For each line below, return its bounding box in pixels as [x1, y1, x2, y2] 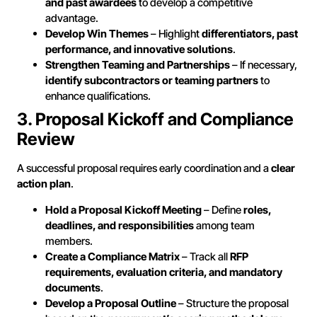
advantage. [45, 11, 98, 25]
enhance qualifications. [45, 89, 151, 103]
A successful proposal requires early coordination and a [17, 161, 271, 175]
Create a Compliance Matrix [45, 249, 180, 263]
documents [45, 280, 100, 294]
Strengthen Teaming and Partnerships [45, 58, 230, 72]
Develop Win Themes [45, 27, 149, 41]
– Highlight [149, 27, 202, 41]
